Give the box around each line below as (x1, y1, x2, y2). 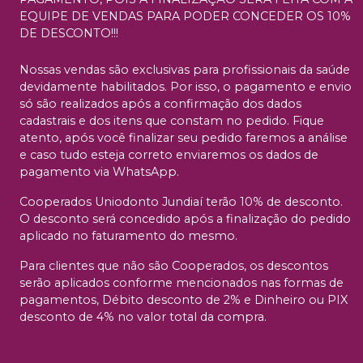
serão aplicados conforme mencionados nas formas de (19, 275, 344, 291)
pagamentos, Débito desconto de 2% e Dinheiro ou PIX (19, 293, 348, 308)
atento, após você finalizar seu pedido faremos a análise (19, 130, 348, 146)
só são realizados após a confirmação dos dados (19, 96, 301, 112)
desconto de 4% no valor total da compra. (19, 310, 267, 325)
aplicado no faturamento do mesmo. (19, 228, 237, 244)
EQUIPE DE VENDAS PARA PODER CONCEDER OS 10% (19, 9, 351, 24)
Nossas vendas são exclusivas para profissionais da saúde (19, 62, 350, 78)
